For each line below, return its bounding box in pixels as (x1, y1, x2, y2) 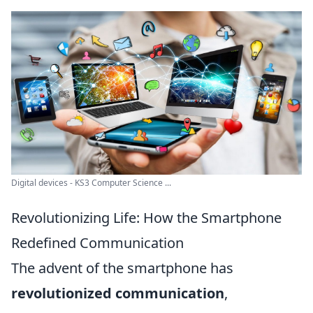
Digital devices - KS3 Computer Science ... (11, 177, 171, 189)
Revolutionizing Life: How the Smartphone (11, 208, 282, 227)
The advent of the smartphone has (11, 259, 233, 277)
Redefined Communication (11, 233, 184, 252)
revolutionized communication (11, 284, 224, 303)
